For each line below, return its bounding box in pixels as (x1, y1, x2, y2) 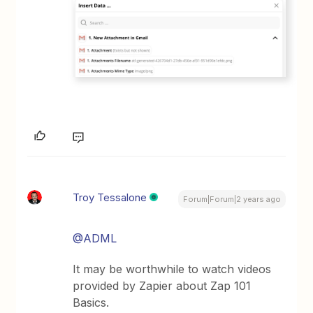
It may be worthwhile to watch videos (73, 261, 272, 276)
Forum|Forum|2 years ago (182, 194, 281, 204)
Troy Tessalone (73, 190, 147, 204)
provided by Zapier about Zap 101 (73, 278, 252, 293)
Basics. (73, 295, 110, 310)
